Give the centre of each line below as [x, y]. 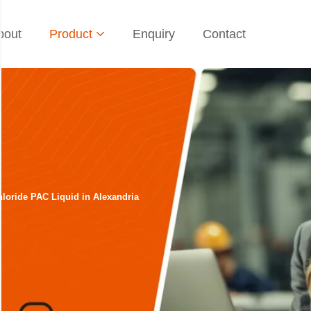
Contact [224, 34]
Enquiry [154, 34]
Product [71, 34]
